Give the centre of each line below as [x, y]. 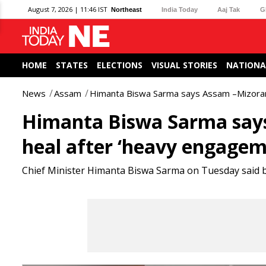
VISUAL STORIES [184, 65]
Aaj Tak [229, 9]
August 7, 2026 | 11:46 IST [68, 9]
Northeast [126, 9]
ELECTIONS [120, 65]
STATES [72, 65]
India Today [180, 9]
